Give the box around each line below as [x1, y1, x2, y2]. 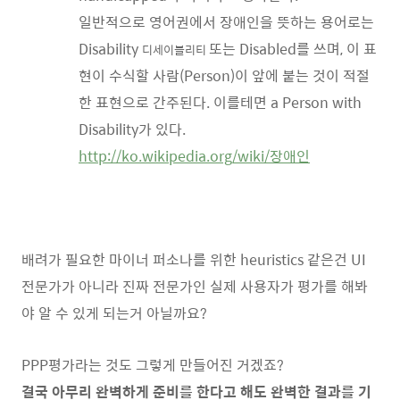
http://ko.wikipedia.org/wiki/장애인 [79, 144, 310, 167]
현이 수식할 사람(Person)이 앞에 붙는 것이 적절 [79, 63, 370, 87]
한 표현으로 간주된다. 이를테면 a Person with [79, 90, 362, 113]
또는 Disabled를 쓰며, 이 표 [209, 37, 377, 60]
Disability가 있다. [79, 117, 193, 140]
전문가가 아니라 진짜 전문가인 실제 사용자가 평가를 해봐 [21, 274, 368, 297]
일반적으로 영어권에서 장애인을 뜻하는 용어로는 [79, 10, 374, 33]
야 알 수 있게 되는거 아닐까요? [21, 301, 207, 324]
